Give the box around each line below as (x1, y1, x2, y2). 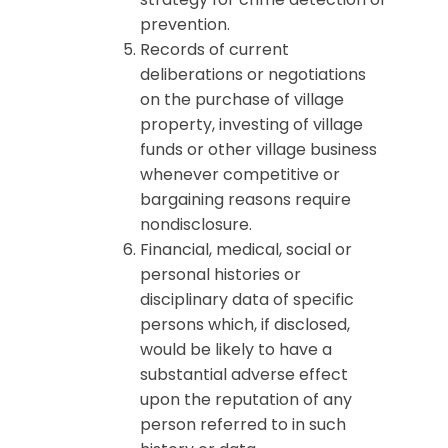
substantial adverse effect (140, 363, 348, 386)
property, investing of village (140, 113, 363, 136)
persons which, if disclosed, (140, 313, 350, 336)
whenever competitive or (140, 163, 340, 186)
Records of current (140, 38, 289, 61)
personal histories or (140, 263, 301, 286)
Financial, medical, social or (140, 238, 352, 261)
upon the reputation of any (140, 388, 352, 411)
